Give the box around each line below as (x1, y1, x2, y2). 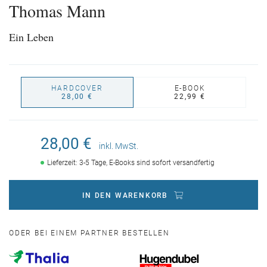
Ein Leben (9, 30, 54, 45)
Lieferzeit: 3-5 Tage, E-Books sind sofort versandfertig (47, 159, 215, 167)
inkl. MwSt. (99, 141, 138, 151)
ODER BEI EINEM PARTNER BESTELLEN (9, 229, 170, 238)
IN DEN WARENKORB (82, 191, 168, 200)
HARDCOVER (51, 84, 103, 93)
